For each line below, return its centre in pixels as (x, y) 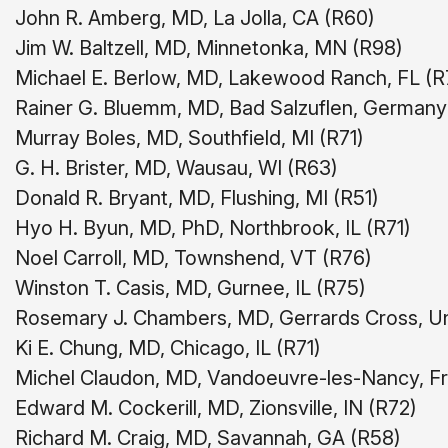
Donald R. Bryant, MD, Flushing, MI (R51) (197, 198)
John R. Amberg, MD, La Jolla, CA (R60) (195, 18)
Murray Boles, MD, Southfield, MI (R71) (189, 138)
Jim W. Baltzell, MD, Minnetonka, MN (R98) (209, 48)
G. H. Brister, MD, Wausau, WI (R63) (176, 168)
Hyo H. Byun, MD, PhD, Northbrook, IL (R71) (213, 228)
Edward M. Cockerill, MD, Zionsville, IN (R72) (216, 408)
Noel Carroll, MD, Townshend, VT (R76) (193, 258)
